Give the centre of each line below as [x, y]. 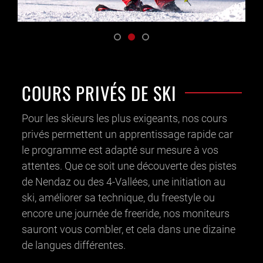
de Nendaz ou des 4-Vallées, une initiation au [123, 181]
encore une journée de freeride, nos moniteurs [125, 213]
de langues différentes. [73, 245]
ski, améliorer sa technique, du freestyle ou [118, 197]
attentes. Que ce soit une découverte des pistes [129, 166]
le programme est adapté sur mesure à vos [120, 150]
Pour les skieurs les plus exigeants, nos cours [124, 118]
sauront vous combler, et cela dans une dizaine [128, 229]
